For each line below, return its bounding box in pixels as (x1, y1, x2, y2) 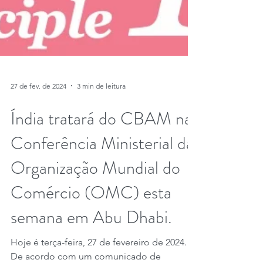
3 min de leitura (77, 159, 126, 168)
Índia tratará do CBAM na (11, 184, 192, 208)
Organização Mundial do (11, 233, 180, 258)
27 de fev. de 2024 (11, 159, 66, 168)
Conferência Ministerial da (11, 208, 194, 233)
